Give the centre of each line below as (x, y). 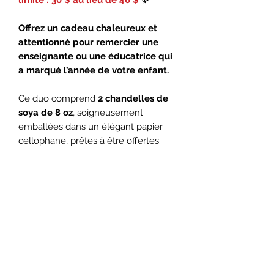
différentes (43, 183)
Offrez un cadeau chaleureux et (88, 28)
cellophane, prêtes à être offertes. (90, 140)
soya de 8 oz (46, 112)
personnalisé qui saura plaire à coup (94, 197)
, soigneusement (108, 112)
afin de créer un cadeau (118, 183)
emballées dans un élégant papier (91, 126)
